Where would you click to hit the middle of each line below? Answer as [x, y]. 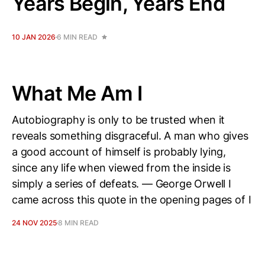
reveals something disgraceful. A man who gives [130, 136]
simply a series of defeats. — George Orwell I [122, 184]
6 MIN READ [77, 37]
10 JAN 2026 [34, 37]
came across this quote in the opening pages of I [132, 200]
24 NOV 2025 [34, 223]
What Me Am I [77, 93]
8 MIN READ [78, 223]
